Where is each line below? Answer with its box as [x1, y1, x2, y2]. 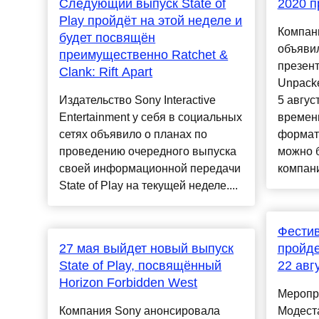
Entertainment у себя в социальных [59, 111, 243, 124]
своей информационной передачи [59, 162, 241, 175]
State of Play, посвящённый [59, 258, 222, 273]
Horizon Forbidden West [59, 276, 198, 291]
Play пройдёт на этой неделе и [59, 14, 243, 28]
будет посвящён [59, 31, 156, 46]
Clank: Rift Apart [59, 65, 153, 80]
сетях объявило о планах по [59, 128, 208, 141]
